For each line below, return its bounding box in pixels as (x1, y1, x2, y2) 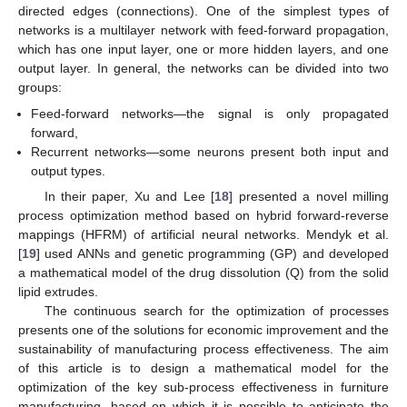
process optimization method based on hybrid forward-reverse (18, 207, 389, 223)
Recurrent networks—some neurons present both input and (31, 144, 389, 159)
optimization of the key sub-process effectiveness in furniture (18, 379, 389, 394)
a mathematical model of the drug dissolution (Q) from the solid (18, 264, 389, 280)
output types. (31, 163, 106, 178)
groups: (18, 80, 62, 95)
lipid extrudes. (18, 283, 98, 299)
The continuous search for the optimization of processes (44, 303, 389, 318)
